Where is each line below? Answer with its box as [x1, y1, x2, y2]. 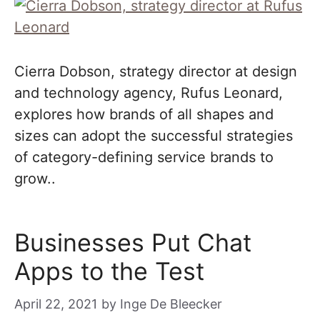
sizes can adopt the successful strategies [14, 127, 293, 144]
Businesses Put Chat [14, 228, 251, 257]
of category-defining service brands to [14, 149, 274, 166]
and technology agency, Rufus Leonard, [14, 84, 283, 101]
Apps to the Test [14, 256, 204, 286]
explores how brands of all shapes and [14, 106, 274, 123]
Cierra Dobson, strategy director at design [14, 63, 297, 80]
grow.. [14, 170, 56, 187]
